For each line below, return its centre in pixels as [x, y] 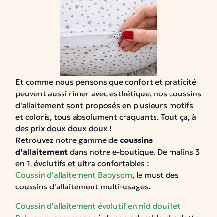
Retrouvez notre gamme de [67, 140]
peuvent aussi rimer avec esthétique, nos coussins [108, 93]
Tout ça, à [178, 117]
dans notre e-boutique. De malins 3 [134, 152]
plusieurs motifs [163, 105]
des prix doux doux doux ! [64, 128]
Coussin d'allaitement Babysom [74, 175]
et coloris [33, 117]
